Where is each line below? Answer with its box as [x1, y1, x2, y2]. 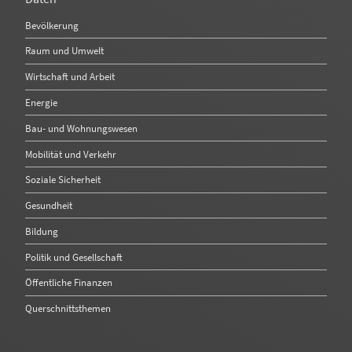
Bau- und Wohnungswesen [25, 121, 137, 134]
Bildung [25, 224, 58, 237]
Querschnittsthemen [25, 302, 111, 315]
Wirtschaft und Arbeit [25, 70, 115, 83]
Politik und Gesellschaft [25, 250, 123, 263]
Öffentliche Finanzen [25, 276, 112, 289]
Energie [25, 95, 57, 108]
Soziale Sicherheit [25, 173, 101, 186]
